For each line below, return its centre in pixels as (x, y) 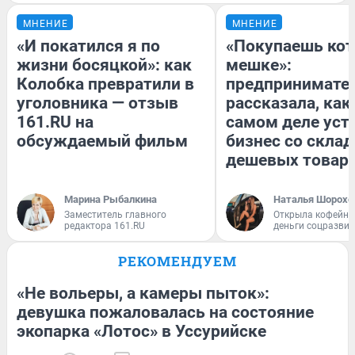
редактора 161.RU (105, 226)
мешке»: (259, 65)
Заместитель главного (115, 215)
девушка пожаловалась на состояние (165, 313)
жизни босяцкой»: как (104, 65)
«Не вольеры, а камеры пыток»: (143, 294)
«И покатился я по (88, 46)
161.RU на (55, 122)
